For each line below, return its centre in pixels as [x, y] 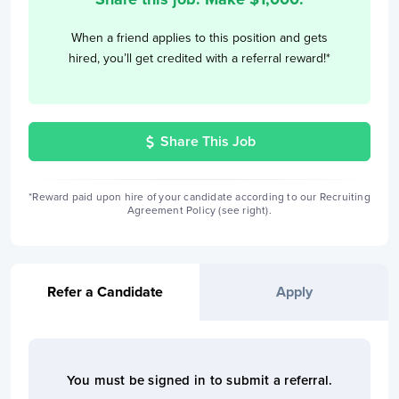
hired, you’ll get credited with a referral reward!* [199, 58]
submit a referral [278, 380]
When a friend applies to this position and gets [199, 38]
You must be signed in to [145, 380]
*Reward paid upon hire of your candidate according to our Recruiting [199, 197]
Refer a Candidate [105, 292]
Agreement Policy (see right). [199, 210]
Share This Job [208, 142]
